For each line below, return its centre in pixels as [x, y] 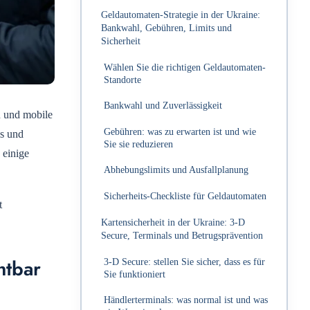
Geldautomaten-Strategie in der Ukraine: [180, 15]
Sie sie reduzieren [138, 144]
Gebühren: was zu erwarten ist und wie [180, 131]
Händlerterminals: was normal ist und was [186, 300]
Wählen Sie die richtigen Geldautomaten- [185, 67]
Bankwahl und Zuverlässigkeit [163, 106]
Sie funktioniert [135, 274]
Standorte [122, 80]
